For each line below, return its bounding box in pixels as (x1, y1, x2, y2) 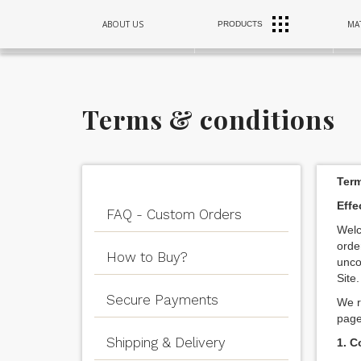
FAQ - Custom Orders (106, 206, 242, 222)
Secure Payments (106, 292, 218, 308)
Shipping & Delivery (106, 334, 226, 351)
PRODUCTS (217, 19, 263, 28)
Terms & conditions (82, 102, 335, 136)
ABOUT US (102, 18, 144, 30)
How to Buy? (106, 249, 188, 265)
